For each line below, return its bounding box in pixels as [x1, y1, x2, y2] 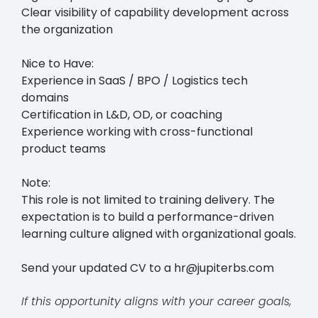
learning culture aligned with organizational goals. [21, 225, 296, 242]
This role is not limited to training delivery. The [21, 191, 275, 208]
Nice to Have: [21, 55, 94, 72]
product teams [21, 140, 106, 157]
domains [21, 89, 69, 106]
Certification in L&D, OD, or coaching [21, 106, 222, 123]
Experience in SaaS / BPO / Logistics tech [21, 72, 248, 89]
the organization [21, 21, 113, 38]
